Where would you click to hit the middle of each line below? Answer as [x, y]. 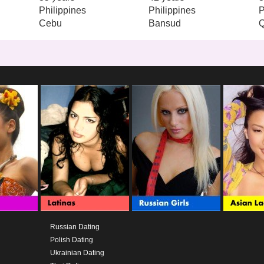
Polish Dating [71, 240]
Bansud [165, 23]
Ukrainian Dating [77, 253]
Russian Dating [75, 227]
